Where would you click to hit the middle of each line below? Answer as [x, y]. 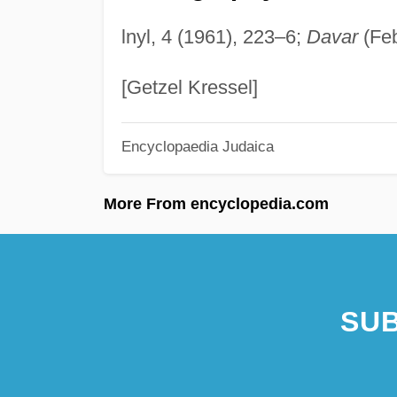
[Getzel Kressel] [189, 87]
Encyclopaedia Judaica [197, 147]
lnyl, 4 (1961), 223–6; [214, 36]
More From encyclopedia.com [216, 203]
